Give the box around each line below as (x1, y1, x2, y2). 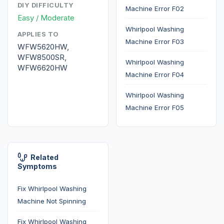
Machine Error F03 (125, 37, 184, 45)
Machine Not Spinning (17, 197, 86, 205)
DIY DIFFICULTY (17, 1, 74, 9)
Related (30, 152, 58, 161)
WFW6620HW (17, 63, 67, 73)
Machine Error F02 (125, 4, 184, 12)
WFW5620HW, (17, 42, 69, 52)
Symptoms (17, 161, 57, 170)
